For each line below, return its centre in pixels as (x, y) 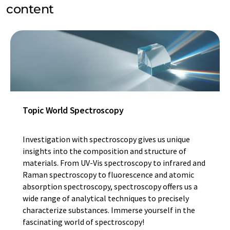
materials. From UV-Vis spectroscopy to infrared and (114, 162)
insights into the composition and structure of (104, 151)
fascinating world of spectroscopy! (83, 222)
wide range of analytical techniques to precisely (106, 198)
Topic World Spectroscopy (73, 110)
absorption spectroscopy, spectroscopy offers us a (110, 186)
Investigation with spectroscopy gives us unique (106, 139)
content (30, 9)
